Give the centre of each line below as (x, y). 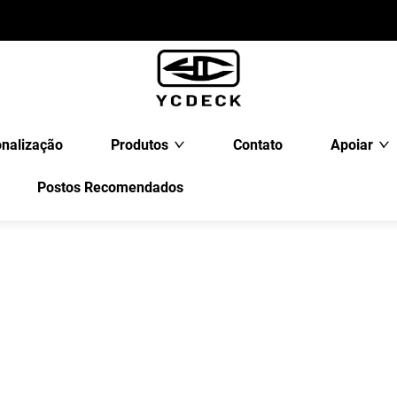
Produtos (139, 145)
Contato (257, 145)
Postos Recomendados (110, 187)
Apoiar (351, 145)
